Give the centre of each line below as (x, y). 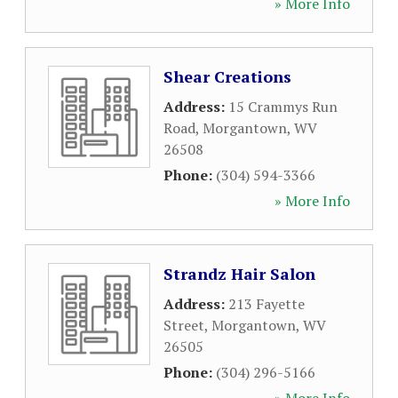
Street (184, 325)
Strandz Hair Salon (239, 274)
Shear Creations (227, 76)
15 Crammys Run (283, 107)
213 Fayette (267, 304)
